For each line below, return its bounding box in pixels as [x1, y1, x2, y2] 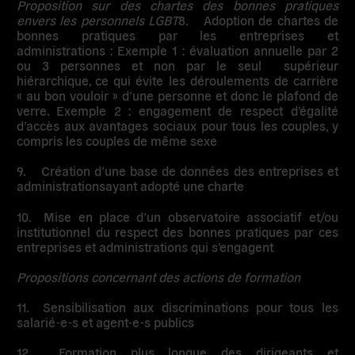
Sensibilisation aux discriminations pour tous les [42, 298, 338, 315]
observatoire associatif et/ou [167, 208, 338, 224]
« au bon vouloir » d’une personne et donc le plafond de [17, 87, 338, 104]
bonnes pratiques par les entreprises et [17, 27, 338, 44]
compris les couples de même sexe [17, 132, 218, 149]
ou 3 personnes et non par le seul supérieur [17, 57, 338, 74]
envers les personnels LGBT [17, 12, 178, 29]
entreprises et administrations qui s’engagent [17, 238, 274, 254]
